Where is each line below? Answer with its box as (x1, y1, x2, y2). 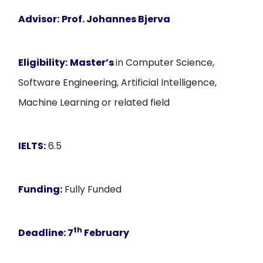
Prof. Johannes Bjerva (62, 12, 171, 26)
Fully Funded (62, 183, 122, 196)
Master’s (70, 56, 116, 69)
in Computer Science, (116, 56, 215, 69)
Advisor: (18, 12, 60, 26)
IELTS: (18, 139, 46, 153)
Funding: (18, 183, 63, 196)
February (82, 226, 130, 240)
